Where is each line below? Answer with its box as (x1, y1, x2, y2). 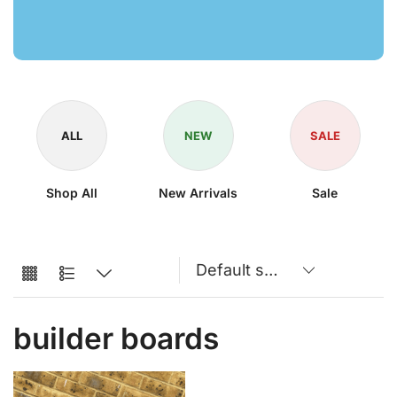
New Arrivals (159, 184, 238, 200)
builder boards (13, 320, 219, 356)
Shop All (46, 184, 98, 200)
